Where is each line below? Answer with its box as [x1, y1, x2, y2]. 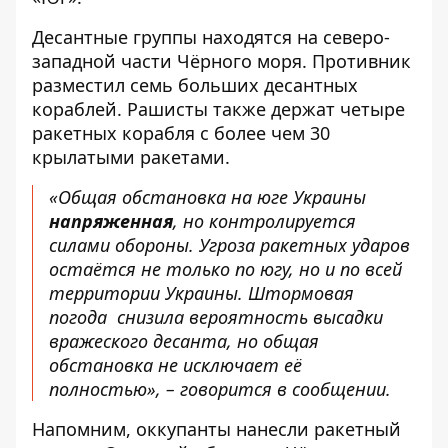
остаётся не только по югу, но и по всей [49, 257, 402, 281]
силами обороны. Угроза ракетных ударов [49, 233, 410, 257]
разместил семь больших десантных [32, 73, 358, 97]
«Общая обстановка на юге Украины [49, 185, 366, 209]
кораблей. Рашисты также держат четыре [32, 97, 405, 121]
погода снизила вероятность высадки [49, 305, 383, 329]
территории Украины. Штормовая [49, 281, 354, 305]
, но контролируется [173, 209, 356, 233]
